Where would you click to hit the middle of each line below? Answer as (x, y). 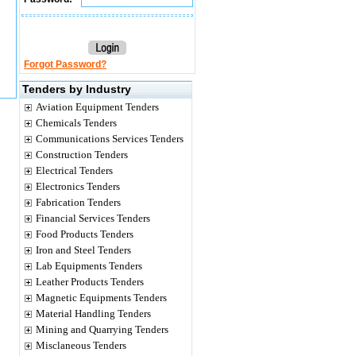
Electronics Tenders (78, 186)
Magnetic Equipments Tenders (101, 298)
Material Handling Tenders (93, 313)
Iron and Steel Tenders (83, 250)
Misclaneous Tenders (81, 345)
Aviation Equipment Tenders (97, 107)
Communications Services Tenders (110, 139)
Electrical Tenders (74, 170)
